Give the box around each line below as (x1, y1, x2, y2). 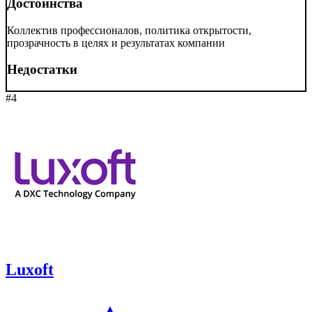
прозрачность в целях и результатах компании (7, 36, 225, 49)
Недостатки (7, 62, 77, 77)
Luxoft (6, 260, 54, 279)
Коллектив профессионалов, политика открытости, (7, 24, 251, 36)
